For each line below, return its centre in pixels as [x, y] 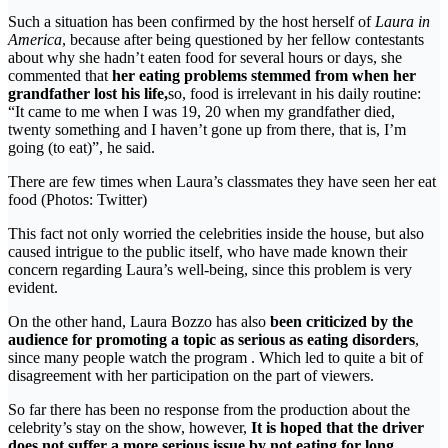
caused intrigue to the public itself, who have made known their [207, 251]
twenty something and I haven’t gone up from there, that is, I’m [207, 129]
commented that [60, 75]
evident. [33, 287]
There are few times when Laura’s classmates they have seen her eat [222, 181]
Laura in [402, 21]
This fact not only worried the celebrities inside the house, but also [216, 233]
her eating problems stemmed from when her [264, 75]
